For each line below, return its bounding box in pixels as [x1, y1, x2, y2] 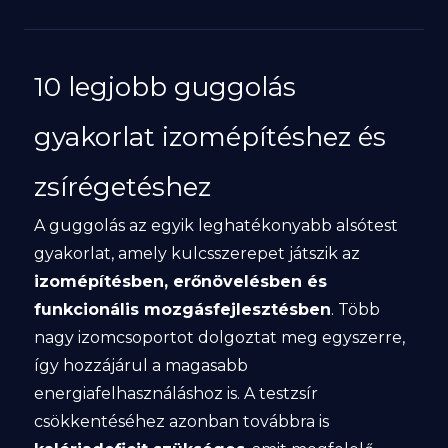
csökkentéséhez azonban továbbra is [33, 412, 329, 431]
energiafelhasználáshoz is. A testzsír [33, 384, 318, 403]
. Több [330, 300, 380, 319]
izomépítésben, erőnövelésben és [33, 272, 327, 291]
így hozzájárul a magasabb [33, 356, 248, 375]
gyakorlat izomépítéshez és [33, 121, 386, 153]
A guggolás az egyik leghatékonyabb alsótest [33, 216, 398, 235]
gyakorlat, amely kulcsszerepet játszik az [33, 244, 360, 263]
